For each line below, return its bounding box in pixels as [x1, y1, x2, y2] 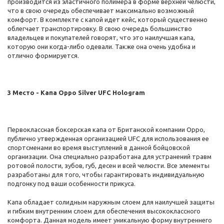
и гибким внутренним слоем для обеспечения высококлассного [7, 207, 200, 214]
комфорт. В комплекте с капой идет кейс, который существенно [7, 16, 207, 23]
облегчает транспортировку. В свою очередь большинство [7, 25, 192, 32]
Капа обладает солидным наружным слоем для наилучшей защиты [7, 198, 214, 205]
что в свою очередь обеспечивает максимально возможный [7, 7, 194, 14]
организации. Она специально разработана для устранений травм [7, 153, 211, 160]
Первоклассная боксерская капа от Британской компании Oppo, [7, 126, 205, 133]
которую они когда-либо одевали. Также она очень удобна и [7, 43, 195, 50]
